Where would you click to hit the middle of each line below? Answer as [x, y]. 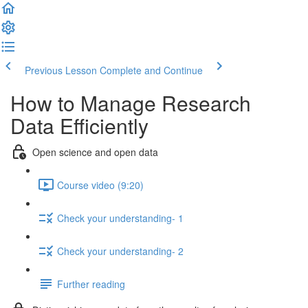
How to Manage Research [131, 103]
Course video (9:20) [100, 185]
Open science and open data [95, 152]
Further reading [91, 284]
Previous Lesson [61, 70]
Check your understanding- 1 [120, 218]
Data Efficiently [79, 125]
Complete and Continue [151, 70]
